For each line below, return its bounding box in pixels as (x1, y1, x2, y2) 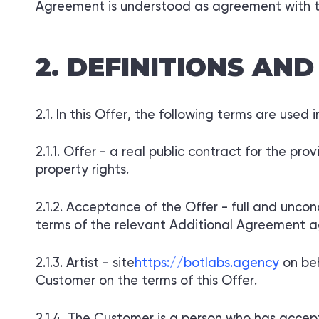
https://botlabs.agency (135, 256, 279, 270)
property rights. (36, 164, 129, 177)
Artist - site (66, 256, 135, 270)
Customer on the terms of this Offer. (36, 274, 257, 288)
